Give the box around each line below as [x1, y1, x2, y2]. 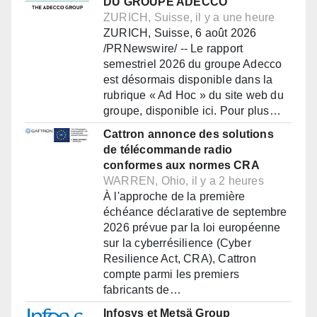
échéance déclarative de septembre [103, 206, 287, 219]
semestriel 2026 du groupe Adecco [103, 58, 282, 71]
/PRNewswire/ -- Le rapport [103, 42, 243, 55]
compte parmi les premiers [103, 268, 239, 281]
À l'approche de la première [103, 190, 246, 203]
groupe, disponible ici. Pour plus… [103, 105, 281, 117]
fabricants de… [103, 284, 181, 296]
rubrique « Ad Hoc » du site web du [103, 89, 284, 102]
